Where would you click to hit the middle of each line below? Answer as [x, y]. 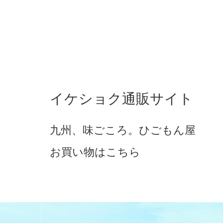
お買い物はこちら [95, 152]
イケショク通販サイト [121, 99]
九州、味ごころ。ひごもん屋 [123, 130]
